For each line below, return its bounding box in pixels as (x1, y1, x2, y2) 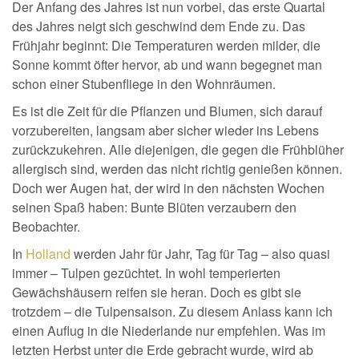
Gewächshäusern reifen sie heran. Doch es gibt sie (12, 283, 301, 301)
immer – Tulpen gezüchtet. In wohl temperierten (12, 264, 280, 282)
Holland (26, 244, 71, 263)
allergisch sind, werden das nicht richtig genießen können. (12, 159, 342, 178)
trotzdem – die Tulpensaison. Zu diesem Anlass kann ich (12, 302, 333, 321)
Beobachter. (12, 217, 80, 236)
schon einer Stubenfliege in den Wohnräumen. (12, 75, 276, 93)
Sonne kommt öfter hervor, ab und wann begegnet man (12, 55, 322, 74)
